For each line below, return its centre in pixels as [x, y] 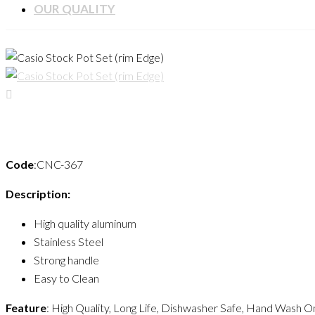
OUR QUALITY [75, 9]
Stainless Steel [69, 242]
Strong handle [66, 260]
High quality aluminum [85, 224]
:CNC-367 [58, 165]
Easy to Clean [66, 278]
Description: [38, 194]
